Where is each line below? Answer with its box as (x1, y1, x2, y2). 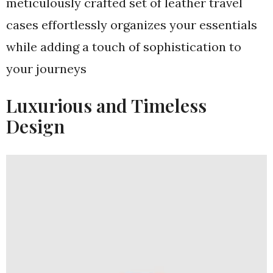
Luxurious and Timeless (6, 93, 207, 118)
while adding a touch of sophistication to (6, 39, 241, 54)
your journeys (6, 61, 87, 76)
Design (6, 114, 65, 138)
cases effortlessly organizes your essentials (6, 17, 257, 32)
